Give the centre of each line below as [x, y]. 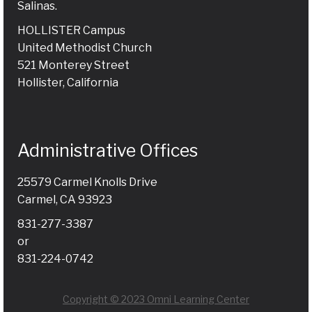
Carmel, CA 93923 [65, 199]
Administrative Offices [108, 150]
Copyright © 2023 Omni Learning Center [156, 299]
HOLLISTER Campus [71, 30]
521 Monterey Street [73, 65]
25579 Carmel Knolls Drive [87, 182]
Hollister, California [68, 82]
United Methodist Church [85, 47]
